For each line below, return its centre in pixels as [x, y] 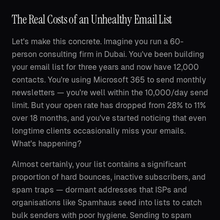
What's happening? [47, 144]
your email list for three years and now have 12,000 [105, 67]
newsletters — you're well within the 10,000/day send [110, 93]
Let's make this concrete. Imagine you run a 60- [98, 41]
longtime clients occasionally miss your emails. [99, 131]
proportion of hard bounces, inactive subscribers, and [109, 177]
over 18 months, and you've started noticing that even [109, 118]
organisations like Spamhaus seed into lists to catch [107, 203]
